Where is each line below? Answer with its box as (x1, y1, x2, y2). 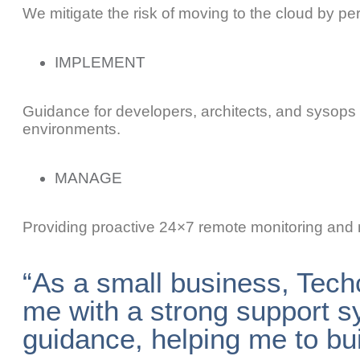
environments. (22, 121, 121, 137)
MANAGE (55, 170, 122, 186)
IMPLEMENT (55, 54, 145, 71)
